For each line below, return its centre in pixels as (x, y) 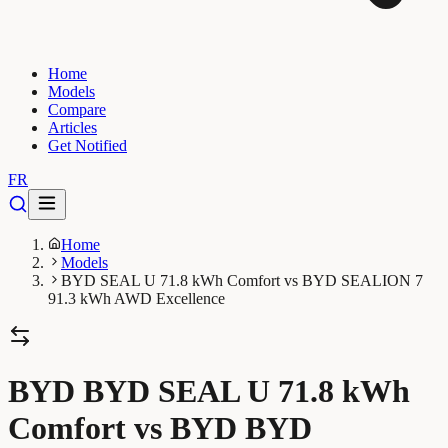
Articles (72, 127)
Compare (77, 109)
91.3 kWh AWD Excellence (136, 298)
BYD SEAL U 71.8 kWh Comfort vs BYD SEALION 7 (242, 280)
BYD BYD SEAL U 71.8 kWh (209, 391)
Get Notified (87, 145)
